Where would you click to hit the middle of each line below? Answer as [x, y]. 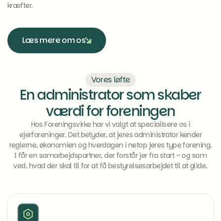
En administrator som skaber [110, 95]
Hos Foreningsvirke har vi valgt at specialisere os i [110, 124]
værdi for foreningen [110, 111]
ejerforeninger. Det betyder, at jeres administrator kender [110, 135]
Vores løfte [110, 80]
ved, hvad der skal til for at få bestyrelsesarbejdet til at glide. [110, 166]
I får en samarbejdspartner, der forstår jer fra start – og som [110, 155]
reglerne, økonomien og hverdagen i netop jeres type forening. [110, 145]
